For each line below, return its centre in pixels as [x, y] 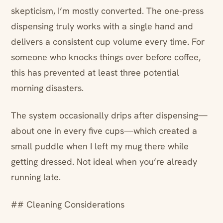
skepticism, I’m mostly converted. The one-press [107, 11]
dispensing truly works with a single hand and [102, 26]
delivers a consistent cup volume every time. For [108, 42]
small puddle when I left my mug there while [100, 146]
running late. [36, 177]
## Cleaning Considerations [68, 205]
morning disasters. [47, 88]
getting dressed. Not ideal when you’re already [104, 162]
